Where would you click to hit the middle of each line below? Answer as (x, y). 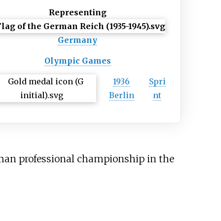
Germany (78, 40)
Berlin (121, 95)
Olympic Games (77, 61)
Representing (77, 13)
